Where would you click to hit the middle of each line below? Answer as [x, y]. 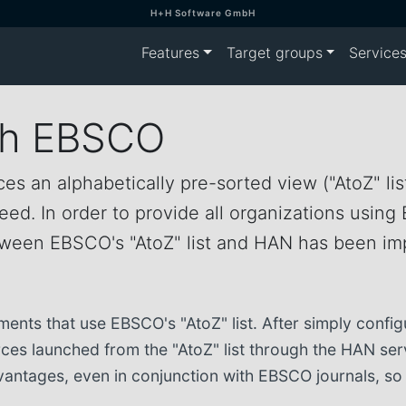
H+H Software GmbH [203, 13]
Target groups [274, 53]
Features [170, 53]
